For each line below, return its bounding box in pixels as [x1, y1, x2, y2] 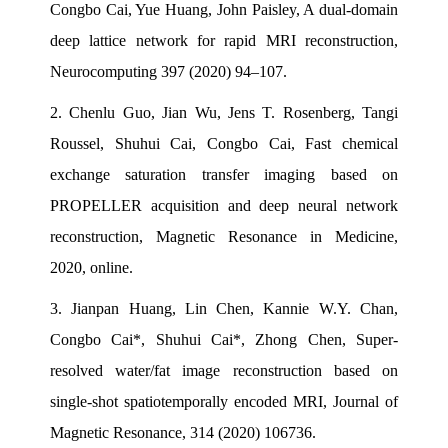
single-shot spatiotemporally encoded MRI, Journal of [50, 392, 398, 410]
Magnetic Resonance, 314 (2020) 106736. [50, 423, 316, 441]
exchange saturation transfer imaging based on [50, 165, 398, 183]
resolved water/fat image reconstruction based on [50, 361, 398, 379]
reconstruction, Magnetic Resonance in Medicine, [50, 227, 398, 245]
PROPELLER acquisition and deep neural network [50, 196, 398, 214]
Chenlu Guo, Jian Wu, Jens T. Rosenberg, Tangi [69, 103, 398, 121]
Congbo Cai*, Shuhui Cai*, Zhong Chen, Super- [50, 330, 398, 348]
